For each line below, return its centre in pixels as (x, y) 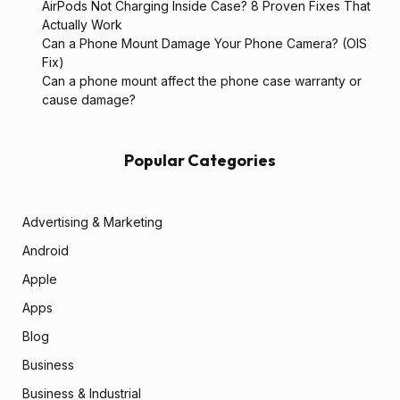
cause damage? (89, 99)
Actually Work (82, 24)
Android (46, 250)
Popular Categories (200, 160)
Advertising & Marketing (92, 221)
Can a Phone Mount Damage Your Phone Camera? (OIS (204, 43)
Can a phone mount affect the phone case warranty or (202, 80)
